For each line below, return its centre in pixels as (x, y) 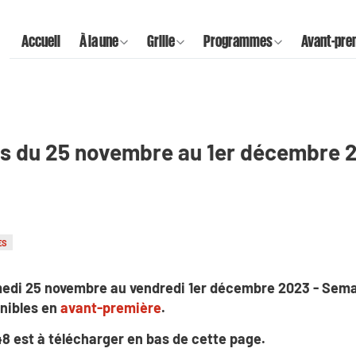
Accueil (41, 40)
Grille (161, 40)
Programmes (238, 40)
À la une (99, 40)
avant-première (111, 307)
